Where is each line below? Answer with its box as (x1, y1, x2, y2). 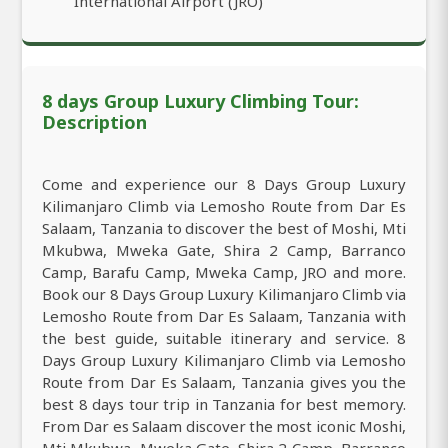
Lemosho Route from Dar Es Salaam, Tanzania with (42, 305, 406, 326)
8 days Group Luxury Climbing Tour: (42, 88, 359, 113)
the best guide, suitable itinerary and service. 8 (42, 327, 406, 348)
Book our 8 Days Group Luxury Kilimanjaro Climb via (42, 283, 406, 304)
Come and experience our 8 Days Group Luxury (42, 173, 406, 194)
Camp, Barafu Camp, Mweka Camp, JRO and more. (42, 261, 406, 282)
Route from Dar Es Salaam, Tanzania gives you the (42, 371, 406, 392)
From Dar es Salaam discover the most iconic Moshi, (42, 415, 406, 436)
